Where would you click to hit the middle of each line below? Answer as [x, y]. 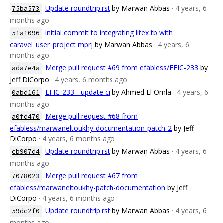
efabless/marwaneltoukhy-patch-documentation [88, 187]
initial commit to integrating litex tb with [109, 33]
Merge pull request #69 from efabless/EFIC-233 [122, 67]
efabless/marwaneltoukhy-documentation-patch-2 [91, 128]
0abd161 [26, 92]
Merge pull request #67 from [92, 175]
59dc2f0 [26, 211]
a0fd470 [26, 117]
